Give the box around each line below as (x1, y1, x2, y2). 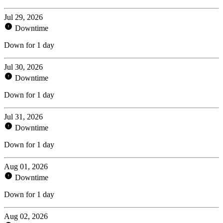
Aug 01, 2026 (4, 162, 48, 171)
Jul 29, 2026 (4, 12, 43, 21)
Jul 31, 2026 (4, 112, 43, 121)
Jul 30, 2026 (4, 62, 43, 71)
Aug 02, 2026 (4, 212, 48, 221)
